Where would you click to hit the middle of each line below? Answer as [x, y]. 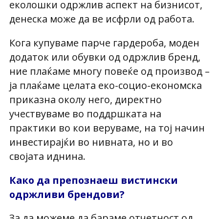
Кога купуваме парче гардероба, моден [104, 43]
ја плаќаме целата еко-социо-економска [105, 85]
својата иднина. [47, 156]
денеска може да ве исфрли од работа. [102, 19]
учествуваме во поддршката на [85, 113]
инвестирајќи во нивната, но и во [91, 142]
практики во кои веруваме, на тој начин [107, 128]
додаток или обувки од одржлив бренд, [105, 57]
